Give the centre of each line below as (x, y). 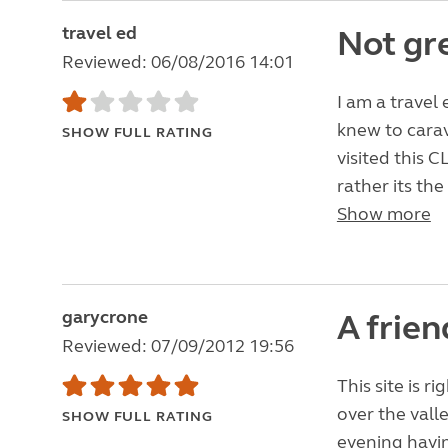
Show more (383, 214)
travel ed (99, 33)
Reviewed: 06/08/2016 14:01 (178, 62)
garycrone (105, 317)
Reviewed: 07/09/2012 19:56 (178, 346)
